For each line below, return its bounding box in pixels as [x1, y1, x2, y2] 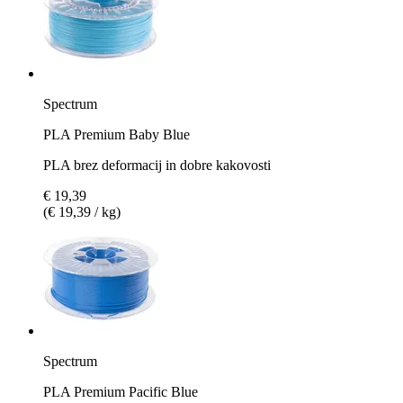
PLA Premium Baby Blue [43, 126, 190, 142]
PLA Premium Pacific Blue [43, 383, 198, 399]
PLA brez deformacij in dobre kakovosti [43, 157, 271, 173]
